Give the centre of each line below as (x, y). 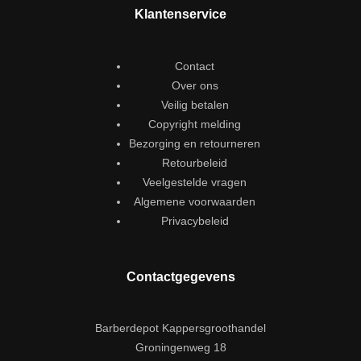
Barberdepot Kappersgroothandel (180, 328)
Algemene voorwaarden (195, 201)
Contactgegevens (180, 276)
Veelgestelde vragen (195, 182)
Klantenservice (180, 14)
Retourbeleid (195, 162)
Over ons (195, 85)
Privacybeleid (195, 220)
